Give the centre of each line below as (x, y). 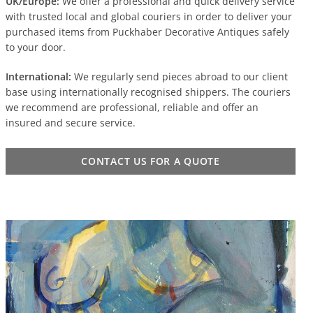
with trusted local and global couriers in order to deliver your (149, 17)
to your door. (36, 48)
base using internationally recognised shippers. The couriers (148, 92)
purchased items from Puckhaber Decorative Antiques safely (148, 32)
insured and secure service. (71, 123)
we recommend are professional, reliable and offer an (132, 108)
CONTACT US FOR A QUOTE (151, 161)
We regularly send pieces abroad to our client (180, 77)
